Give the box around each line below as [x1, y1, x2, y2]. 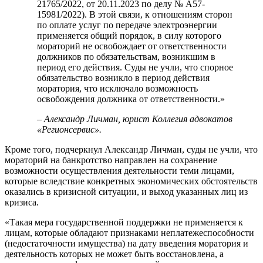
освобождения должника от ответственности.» [37, 94, 225, 104]
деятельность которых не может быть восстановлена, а [5, 249, 224, 259]
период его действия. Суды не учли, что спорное [37, 62, 233, 73]
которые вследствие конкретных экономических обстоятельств [5, 176, 258, 187]
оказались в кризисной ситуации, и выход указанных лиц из [5, 187, 248, 197]
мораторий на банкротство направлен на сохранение [5, 155, 217, 166]
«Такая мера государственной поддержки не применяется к [5, 217, 243, 228]
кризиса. [5, 197, 39, 208]
